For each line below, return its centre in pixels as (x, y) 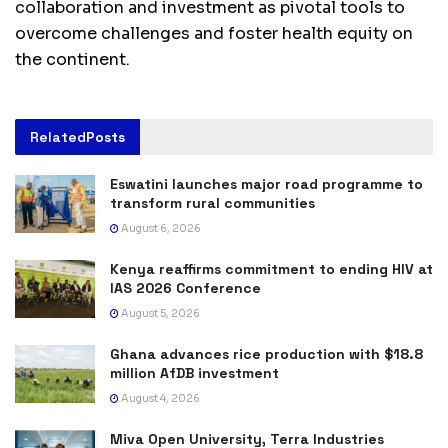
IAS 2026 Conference (185, 288)
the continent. (72, 60)
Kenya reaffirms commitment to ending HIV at (271, 269)
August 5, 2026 (159, 314)
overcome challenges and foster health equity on (214, 34)
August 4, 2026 (159, 399)
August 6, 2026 (160, 229)
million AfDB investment (194, 373)
